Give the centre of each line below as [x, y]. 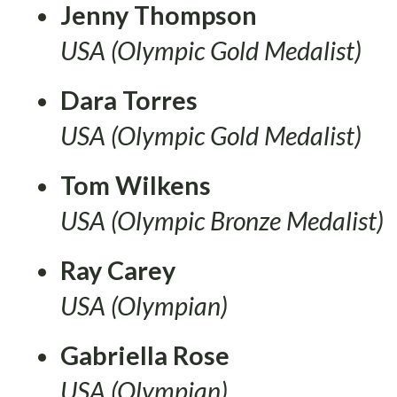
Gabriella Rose [145, 355]
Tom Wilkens [136, 185]
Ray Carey [118, 270]
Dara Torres [129, 100]
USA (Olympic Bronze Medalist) [222, 220]
